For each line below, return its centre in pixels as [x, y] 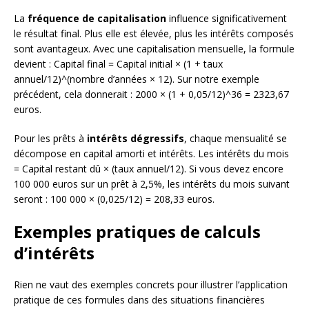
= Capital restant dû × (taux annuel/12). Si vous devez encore [149, 169]
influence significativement [227, 19]
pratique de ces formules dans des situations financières [139, 300]
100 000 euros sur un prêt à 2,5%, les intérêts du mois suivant [152, 184]
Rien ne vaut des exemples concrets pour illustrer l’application [151, 285]
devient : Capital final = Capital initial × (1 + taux [118, 64]
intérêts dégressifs [136, 139]
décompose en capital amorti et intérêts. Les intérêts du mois [151, 154]
